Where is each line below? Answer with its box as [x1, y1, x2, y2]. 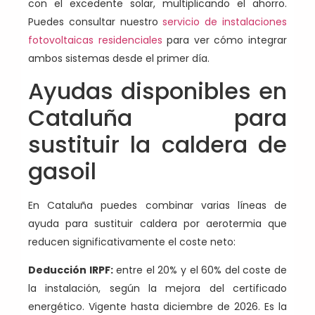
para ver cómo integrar [162, 33, 288, 48]
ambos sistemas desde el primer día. [28, 51, 210, 66]
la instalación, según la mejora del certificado [28, 281, 287, 296]
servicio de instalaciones [162, 15, 288, 30]
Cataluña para [28, 101, 287, 134]
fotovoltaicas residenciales [28, 33, 162, 48]
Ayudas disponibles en [28, 75, 287, 107]
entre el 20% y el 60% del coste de [112, 263, 288, 278]
